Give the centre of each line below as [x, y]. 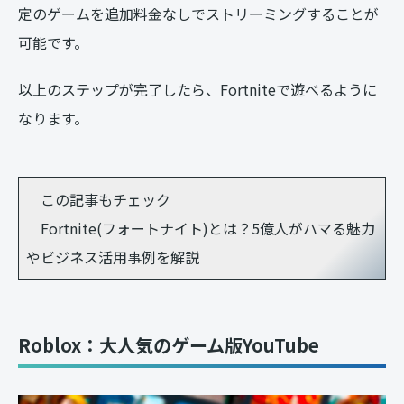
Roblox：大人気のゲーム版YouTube [169, 344]
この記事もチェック [98, 199]
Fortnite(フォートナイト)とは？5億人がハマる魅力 [201, 228]
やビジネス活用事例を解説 [113, 257]
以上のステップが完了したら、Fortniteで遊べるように [197, 89]
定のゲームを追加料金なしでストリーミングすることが [198, 13]
